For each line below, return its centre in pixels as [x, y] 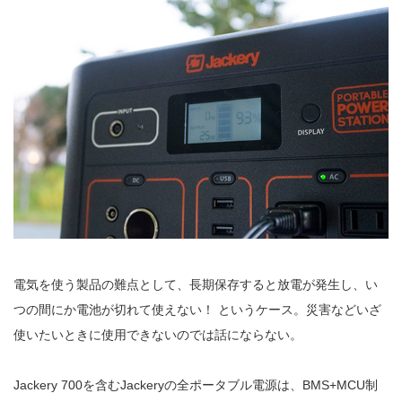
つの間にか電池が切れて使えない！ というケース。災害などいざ [197, 309]
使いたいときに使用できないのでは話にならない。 [158, 334]
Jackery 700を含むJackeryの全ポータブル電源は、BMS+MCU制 [196, 385]
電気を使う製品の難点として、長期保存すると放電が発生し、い [196, 284]
